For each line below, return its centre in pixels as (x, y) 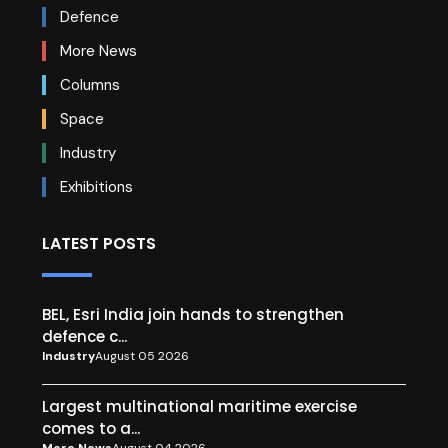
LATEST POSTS (99, 243)
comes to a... (91, 429)
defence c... (84, 337)
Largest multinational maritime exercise (199, 407)
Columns (88, 85)
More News (96, 51)
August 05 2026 (142, 356)
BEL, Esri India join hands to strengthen (193, 315)
